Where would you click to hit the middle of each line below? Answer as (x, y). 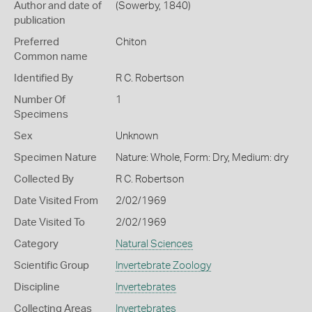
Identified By (44, 78)
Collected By (44, 179)
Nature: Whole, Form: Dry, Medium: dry (202, 158)
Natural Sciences (154, 244)
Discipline (37, 287)
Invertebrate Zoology (163, 266)
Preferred (37, 42)
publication (40, 21)
